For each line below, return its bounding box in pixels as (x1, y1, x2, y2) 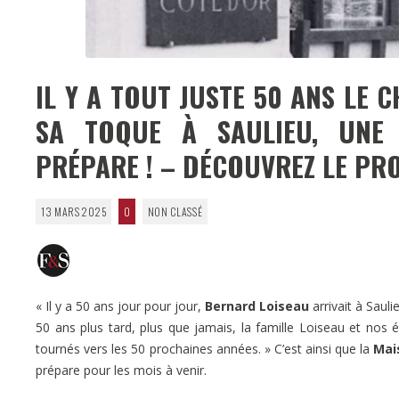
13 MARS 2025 (40, 203, 107, 219)
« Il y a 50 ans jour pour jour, (36, 297, 205, 314)
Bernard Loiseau (205, 297, 309, 314)
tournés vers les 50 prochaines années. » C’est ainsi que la (36, 339, 374, 357)
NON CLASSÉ (147, 203, 203, 219)
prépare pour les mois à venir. (36, 361, 207, 379)
